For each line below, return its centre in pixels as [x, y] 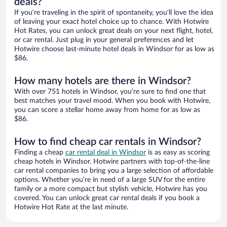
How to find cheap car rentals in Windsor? [108, 142]
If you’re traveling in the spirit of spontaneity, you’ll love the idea [114, 13]
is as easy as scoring [178, 153]
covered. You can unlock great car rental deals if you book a [107, 198]
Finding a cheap [40, 153]
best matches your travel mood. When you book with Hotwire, [112, 101]
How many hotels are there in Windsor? [103, 81]
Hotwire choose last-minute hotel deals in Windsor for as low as [114, 49]
